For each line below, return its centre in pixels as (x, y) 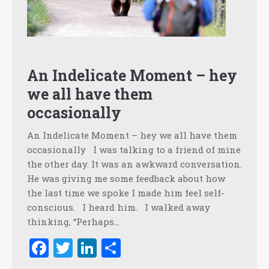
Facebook (91, 248)
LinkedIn (138, 248)
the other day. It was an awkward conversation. (134, 164)
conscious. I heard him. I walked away (119, 207)
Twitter (107, 248)
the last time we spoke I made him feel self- (126, 193)
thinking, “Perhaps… (73, 222)
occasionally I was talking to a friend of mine (134, 150)
